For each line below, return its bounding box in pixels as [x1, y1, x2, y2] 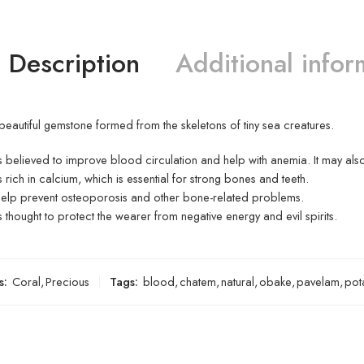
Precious [45, 272, 89, 290]
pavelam [297, 272, 340, 290]
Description [9, 44, 140, 82]
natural [221, 272, 254, 290]
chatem [180, 272, 216, 290]
